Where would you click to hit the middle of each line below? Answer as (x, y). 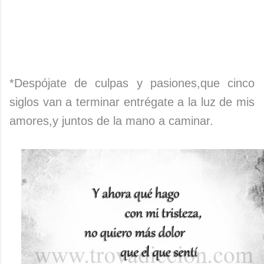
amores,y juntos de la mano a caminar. (111, 121)
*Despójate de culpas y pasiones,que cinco (132, 83)
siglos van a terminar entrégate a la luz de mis (132, 102)
